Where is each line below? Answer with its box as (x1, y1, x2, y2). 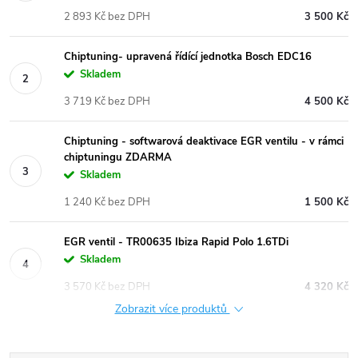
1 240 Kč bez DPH (64, 194, 150, 209)
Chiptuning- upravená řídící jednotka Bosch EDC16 (64, 49, 312, 64)
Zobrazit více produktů (114, 300, 230, 316)
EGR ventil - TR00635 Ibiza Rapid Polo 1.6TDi (64, 234, 288, 249)
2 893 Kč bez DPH (64, 9, 150, 24)
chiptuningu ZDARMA (64, 149, 172, 165)
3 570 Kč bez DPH (64, 279, 150, 294)
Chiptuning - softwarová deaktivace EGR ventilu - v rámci (64, 133, 344, 149)
